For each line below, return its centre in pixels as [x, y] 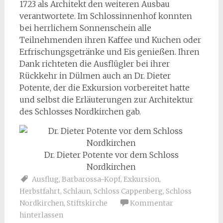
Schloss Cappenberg [128, 191]
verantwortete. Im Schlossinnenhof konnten [106, 16]
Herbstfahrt [40, 191]
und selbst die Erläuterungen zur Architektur [106, 100]
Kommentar [151, 203]
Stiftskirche [87, 203]
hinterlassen [41, 215]
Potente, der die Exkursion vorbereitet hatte [104, 88]
